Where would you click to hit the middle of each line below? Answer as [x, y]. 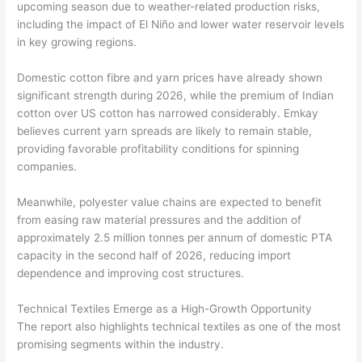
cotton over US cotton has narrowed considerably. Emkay [168, 114]
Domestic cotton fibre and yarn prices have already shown [170, 78]
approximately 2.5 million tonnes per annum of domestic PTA [175, 238]
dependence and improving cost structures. [131, 274]
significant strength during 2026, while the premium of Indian [176, 96]
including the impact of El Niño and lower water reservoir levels [181, 25]
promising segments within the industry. [121, 345]
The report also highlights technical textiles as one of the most [179, 327]
